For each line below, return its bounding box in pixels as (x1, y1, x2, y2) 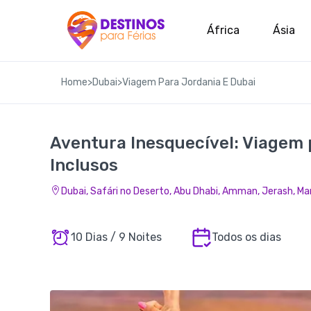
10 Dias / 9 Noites (71, 230, 162, 244)
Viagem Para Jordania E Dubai (122, 76, 255, 88)
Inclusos (50, 155, 118, 175)
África (207, 23, 239, 37)
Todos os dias (212, 230, 282, 244)
